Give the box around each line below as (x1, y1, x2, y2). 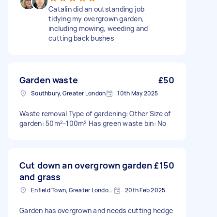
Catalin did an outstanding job (48, 4, 145, 14)
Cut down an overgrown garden (19, 159, 153, 171)
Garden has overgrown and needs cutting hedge (19, 206, 173, 215)
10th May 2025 (117, 89, 158, 97)
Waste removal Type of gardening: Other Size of (19, 109, 171, 118)
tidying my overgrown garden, (48, 14, 144, 23)
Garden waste (19, 74, 78, 86)
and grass (19, 171, 61, 183)
